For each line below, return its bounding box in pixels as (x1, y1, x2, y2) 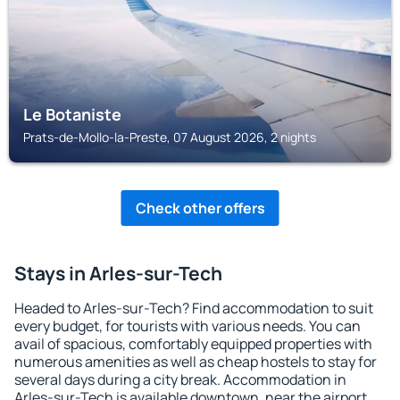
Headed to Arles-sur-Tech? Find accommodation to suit (14, 298, 373, 318)
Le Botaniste (23, 104, 121, 125)
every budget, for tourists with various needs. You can (14, 316, 361, 336)
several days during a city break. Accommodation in (14, 370, 346, 389)
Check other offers (135, 198, 265, 218)
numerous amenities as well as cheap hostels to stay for (14, 352, 377, 371)
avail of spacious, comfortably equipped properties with (14, 334, 372, 354)
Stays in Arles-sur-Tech (14, 261, 222, 286)
